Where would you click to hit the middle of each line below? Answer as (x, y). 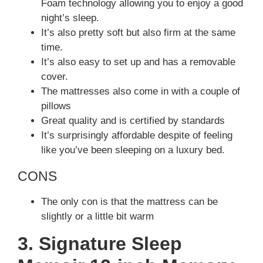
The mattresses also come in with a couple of (141, 91)
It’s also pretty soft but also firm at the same (138, 32)
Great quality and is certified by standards (133, 120)
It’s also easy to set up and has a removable (138, 62)
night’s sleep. (70, 18)
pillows (56, 106)
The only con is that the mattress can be (129, 202)
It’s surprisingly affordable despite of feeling (137, 135)
